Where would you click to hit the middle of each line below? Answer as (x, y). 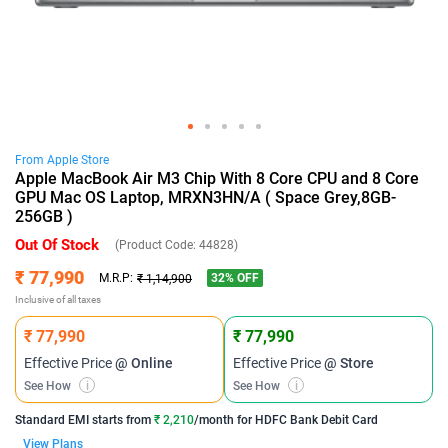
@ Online (144, 363)
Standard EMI (52, 420)
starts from (120, 420)
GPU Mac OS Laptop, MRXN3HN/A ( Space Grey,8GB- (205, 197)
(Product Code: (157, 245)
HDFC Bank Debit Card (316, 420)
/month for (224, 420)
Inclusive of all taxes (58, 299)
